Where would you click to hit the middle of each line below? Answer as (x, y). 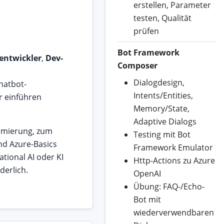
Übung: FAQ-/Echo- (169, 187)
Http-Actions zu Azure (174, 161)
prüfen (146, 31)
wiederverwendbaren (173, 213)
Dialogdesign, (159, 83)
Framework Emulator (173, 148)
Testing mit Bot (162, 135)
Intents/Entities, (163, 96)
